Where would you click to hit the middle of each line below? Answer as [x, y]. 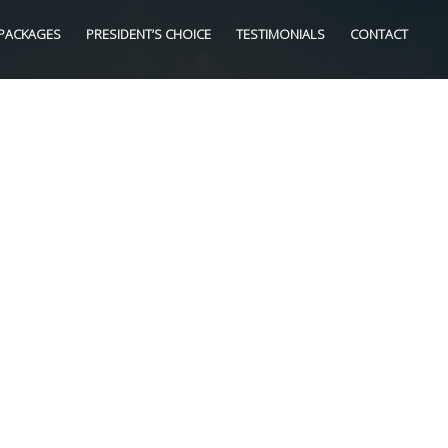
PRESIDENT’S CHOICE [148, 34]
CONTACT [379, 34]
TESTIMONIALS [280, 34]
